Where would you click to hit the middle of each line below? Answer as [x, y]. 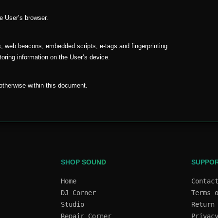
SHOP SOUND [83, 162]
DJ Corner [78, 193]
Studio [72, 204]
